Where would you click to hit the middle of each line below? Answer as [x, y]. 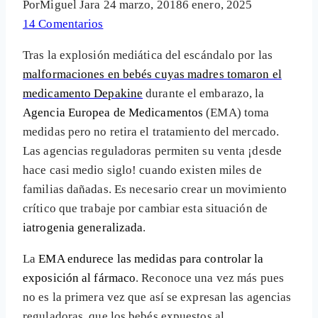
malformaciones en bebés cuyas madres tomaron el [152, 75]
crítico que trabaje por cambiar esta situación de [145, 209]
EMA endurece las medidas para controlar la [151, 259]
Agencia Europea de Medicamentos [113, 113]
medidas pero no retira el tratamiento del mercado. [151, 132]
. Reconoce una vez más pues [210, 278]
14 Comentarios [63, 24]
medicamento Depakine [83, 94]
